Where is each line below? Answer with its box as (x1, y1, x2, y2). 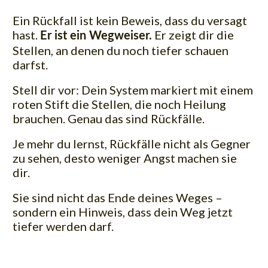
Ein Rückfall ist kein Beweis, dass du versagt (13, 13, 247, 28)
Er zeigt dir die (152, 27, 234, 42)
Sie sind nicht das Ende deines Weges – (13, 190, 223, 205)
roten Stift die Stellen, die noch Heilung (13, 96, 226, 111)
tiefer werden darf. (13, 218, 114, 233)
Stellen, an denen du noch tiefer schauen (13, 42, 229, 57)
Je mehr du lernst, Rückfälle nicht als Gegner (13, 136, 251, 151)
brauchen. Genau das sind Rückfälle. (13, 111, 205, 126)
